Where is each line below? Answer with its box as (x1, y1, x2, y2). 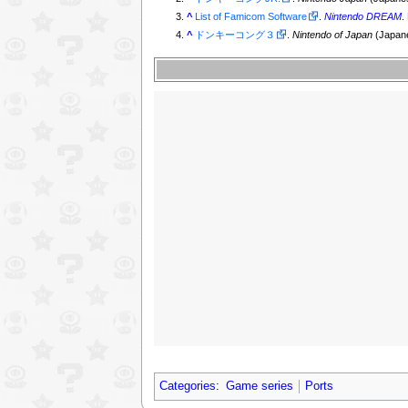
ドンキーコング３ (195, 29, 276, 41)
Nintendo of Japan (292, 29, 373, 41)
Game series (225, 380, 293, 393)
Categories (158, 380, 216, 393)
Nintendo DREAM (324, 11, 403, 23)
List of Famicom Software (195, 11, 308, 23)
